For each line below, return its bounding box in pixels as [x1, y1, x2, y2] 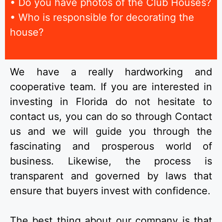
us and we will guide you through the [10, 125, 212, 138]
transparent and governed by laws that [10, 170, 212, 182]
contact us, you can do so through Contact [10, 111, 212, 123]
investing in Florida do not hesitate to [10, 96, 212, 108]
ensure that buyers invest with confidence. [10, 185, 211, 197]
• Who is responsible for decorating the [10, 11, 194, 24]
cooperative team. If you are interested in [10, 81, 212, 93]
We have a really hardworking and [10, 66, 212, 78]
